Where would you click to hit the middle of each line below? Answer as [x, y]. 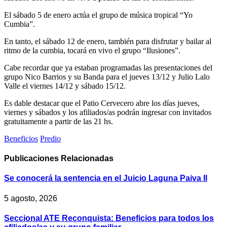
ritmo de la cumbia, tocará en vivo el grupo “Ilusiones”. [92, 50]
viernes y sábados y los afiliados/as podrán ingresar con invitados [108, 112]
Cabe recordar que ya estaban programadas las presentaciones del [108, 67]
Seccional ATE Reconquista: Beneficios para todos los [109, 218]
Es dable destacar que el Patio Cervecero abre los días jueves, [102, 103]
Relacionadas [87, 158]
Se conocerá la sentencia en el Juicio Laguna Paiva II [106, 178]
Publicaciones [32, 158]
